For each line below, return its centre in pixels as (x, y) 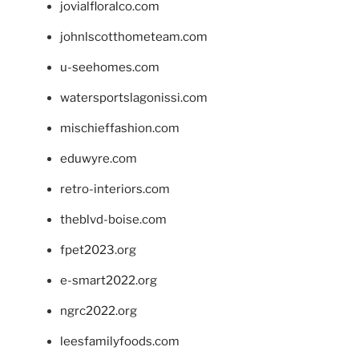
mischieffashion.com (120, 128)
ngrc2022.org (99, 311)
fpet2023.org (98, 250)
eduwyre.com (99, 158)
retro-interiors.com (115, 189)
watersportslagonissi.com (134, 97)
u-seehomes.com (110, 67)
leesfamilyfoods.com (120, 341)
